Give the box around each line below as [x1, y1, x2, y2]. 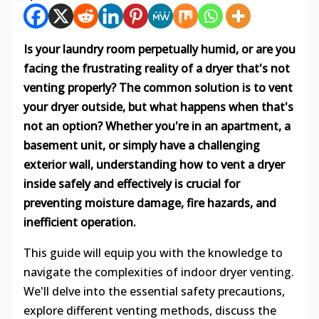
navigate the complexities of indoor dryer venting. [23, 264, 294, 281]
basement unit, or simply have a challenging [23, 137, 260, 154]
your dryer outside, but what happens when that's [23, 99, 293, 115]
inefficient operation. [23, 214, 136, 231]
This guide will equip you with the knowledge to [23, 245, 283, 261]
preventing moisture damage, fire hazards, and [23, 195, 276, 211]
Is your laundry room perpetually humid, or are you [23, 41, 296, 58]
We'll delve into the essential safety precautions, [23, 283, 285, 300]
